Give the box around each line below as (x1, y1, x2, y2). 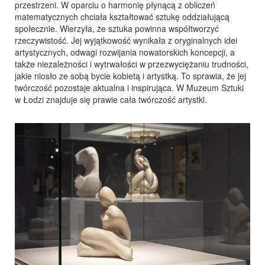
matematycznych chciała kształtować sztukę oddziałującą (15, 11, 230, 23)
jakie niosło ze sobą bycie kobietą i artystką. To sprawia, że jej (15, 70, 246, 82)
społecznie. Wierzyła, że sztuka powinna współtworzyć (15, 22, 219, 35)
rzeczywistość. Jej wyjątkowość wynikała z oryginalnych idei (15, 34, 237, 47)
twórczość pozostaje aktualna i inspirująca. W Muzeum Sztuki (15, 82, 244, 94)
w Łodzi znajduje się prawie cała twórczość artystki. (15, 93, 207, 106)
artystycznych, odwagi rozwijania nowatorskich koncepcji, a (15, 46, 235, 59)
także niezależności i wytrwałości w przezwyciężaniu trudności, (15, 58, 248, 70)
